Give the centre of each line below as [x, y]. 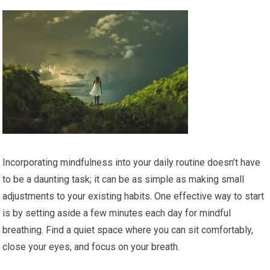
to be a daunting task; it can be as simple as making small [124, 180]
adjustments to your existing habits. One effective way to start [133, 196]
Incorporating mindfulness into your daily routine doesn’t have [132, 163]
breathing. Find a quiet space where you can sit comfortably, [128, 230]
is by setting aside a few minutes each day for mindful [117, 213]
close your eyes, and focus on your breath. [91, 247]
